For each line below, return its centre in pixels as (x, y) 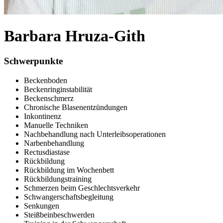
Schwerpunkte (33, 61)
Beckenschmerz (49, 99)
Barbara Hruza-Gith (75, 36)
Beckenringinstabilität (58, 90)
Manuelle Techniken (56, 125)
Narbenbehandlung (54, 143)
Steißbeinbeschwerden (59, 215)
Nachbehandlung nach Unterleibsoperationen (95, 134)
